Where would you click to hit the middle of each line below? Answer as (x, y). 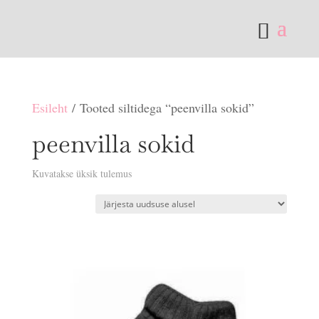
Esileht (49, 108)
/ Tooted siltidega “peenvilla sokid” (161, 108)
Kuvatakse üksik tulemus (82, 173)
